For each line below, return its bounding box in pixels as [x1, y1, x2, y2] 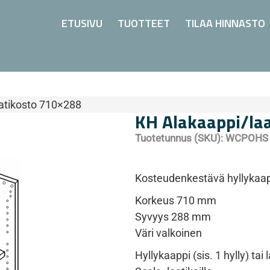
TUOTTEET [118, 15, 171, 31]
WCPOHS [225, 132, 268, 144]
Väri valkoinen [135, 227, 202, 239]
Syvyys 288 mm [135, 210, 211, 223]
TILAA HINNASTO [185, 15, 266, 31]
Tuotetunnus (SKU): [135, 132, 225, 144]
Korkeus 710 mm [135, 194, 216, 207]
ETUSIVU [61, 15, 103, 31]
